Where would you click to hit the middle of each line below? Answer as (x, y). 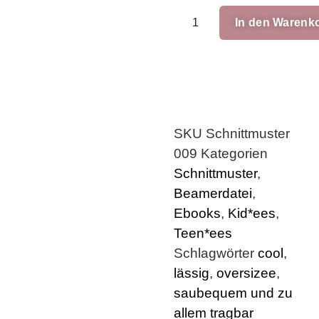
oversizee (246, 273)
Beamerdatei (213, 194)
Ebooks (197, 214)
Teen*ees (203, 234)
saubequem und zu (233, 293)
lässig (192, 273)
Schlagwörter (214, 253)
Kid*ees (252, 214)
